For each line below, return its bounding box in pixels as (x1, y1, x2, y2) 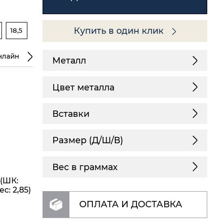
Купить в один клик (74, 25, 167, 36)
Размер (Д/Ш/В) (52, 135, 123, 146)
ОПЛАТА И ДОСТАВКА (79, 199, 182, 210)
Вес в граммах (52, 161, 118, 172)
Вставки (52, 108, 89, 119)
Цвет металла (52, 82, 114, 92)
